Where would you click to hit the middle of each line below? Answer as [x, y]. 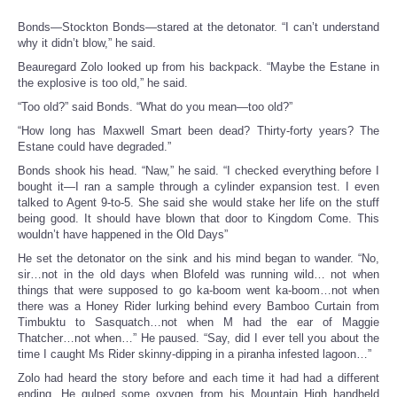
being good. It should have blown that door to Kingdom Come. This [198, 219]
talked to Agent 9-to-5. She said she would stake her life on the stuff [198, 203]
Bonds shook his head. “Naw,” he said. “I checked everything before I [198, 171]
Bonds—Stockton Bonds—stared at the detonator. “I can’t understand [198, 27]
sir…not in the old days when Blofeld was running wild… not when [198, 275]
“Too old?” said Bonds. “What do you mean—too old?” [155, 107]
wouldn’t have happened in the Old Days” [123, 235]
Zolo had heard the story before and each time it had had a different [198, 378]
